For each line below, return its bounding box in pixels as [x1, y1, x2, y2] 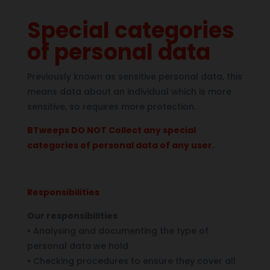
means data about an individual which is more [27, 85, 231, 98]
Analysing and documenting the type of [30, 224, 209, 237]
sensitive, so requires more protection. [27, 100, 196, 113]
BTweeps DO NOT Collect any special [27, 124, 196, 136]
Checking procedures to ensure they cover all [30, 254, 236, 267]
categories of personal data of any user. [27, 139, 215, 151]
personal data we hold [27, 239, 128, 252]
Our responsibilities [27, 209, 118, 222]
